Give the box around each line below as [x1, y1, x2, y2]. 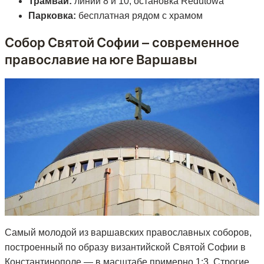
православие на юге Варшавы [5, 51, 197, 67]
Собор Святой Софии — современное [5, 34, 239, 50]
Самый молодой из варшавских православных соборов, [5, 227, 252, 238]
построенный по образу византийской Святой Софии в [5, 242, 246, 253]
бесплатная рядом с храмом [76, 10, 203, 21]
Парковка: [28, 10, 76, 21]
